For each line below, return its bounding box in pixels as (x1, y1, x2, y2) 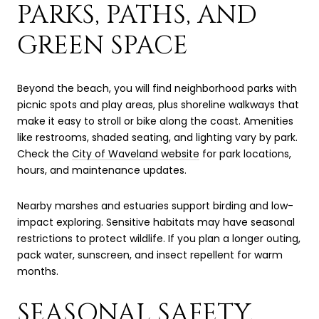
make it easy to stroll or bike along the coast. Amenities (17, 113, 293, 128)
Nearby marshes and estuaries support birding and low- (17, 198, 293, 213)
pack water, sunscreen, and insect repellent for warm (17, 247, 283, 262)
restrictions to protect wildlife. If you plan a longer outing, (17, 231, 300, 246)
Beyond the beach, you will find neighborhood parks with (17, 80, 297, 95)
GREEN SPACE (17, 28, 188, 63)
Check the (17, 146, 72, 161)
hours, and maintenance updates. (17, 162, 187, 177)
